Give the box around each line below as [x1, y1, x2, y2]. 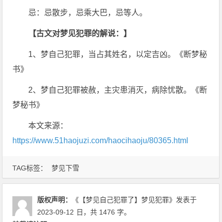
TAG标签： [12, 164, 50, 172]
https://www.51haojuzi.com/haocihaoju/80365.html [12, 136, 189, 145]
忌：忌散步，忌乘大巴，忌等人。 [28, 8, 148, 17]
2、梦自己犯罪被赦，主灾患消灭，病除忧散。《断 [28, 86, 208, 94]
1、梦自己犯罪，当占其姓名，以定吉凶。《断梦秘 [28, 50, 208, 58]
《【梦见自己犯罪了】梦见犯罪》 [72, 196, 176, 204]
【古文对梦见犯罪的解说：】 [28, 29, 132, 38]
